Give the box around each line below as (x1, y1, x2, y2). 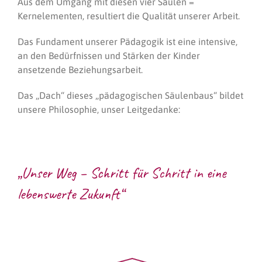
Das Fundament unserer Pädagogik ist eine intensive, (18, 36, 237, 47)
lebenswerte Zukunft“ (18, 184, 123, 204)
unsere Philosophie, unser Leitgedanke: (18, 104, 180, 115)
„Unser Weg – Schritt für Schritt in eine (18, 163, 226, 182)
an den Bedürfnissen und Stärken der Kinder (18, 50, 200, 61)
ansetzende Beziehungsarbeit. (18, 64, 143, 75)
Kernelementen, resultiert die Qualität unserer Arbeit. (18, 11, 240, 21)
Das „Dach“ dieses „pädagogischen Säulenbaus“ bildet (18, 90, 243, 101)
